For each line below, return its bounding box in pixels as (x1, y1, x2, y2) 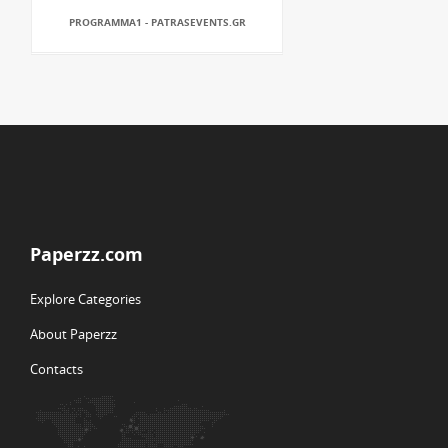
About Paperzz (30, 325, 117, 343)
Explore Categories (30, 290, 141, 308)
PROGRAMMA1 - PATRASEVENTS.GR (68, 15, 246, 29)
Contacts (30, 360, 83, 378)
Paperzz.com (30, 242, 143, 266)
